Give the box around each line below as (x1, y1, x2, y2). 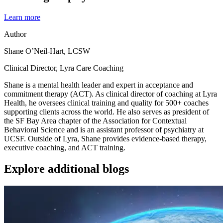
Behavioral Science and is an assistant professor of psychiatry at (4, 125, 204, 134)
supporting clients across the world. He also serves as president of (4, 108, 209, 116)
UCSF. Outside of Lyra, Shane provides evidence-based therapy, (4, 134, 207, 143)
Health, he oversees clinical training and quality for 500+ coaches (4, 99, 209, 107)
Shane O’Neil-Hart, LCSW (4, 47, 90, 55)
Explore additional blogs (4, 162, 129, 175)
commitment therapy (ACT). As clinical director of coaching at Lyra (4, 90, 217, 98)
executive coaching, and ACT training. (4, 143, 125, 152)
